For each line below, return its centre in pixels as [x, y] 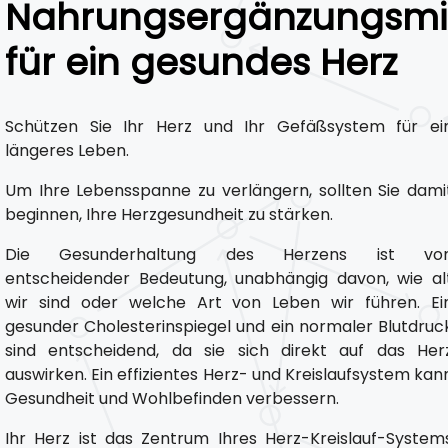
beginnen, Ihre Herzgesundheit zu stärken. [169, 214]
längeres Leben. [67, 150]
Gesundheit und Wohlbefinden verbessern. [172, 398]
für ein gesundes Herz [201, 62]
